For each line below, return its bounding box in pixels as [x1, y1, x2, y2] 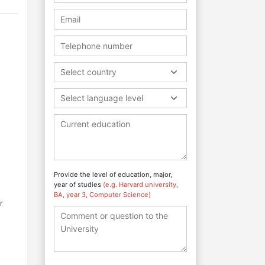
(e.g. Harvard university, [103, 180, 178, 189]
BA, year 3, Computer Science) [54, 190, 151, 199]
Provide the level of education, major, [54, 170, 172, 179]
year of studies [54, 180, 103, 189]
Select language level [60, 92, 143, 103]
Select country [60, 66, 117, 77]
